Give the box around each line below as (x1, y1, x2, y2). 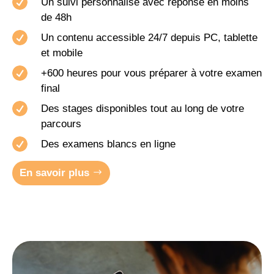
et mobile (41, 47, 83, 59)
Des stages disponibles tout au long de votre (41, 103, 244, 115)
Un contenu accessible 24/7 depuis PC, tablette (41, 32, 257, 44)
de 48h (41, 12, 72, 24)
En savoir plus (19, 167, 89, 179)
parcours (41, 118, 81, 130)
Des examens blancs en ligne (41, 138, 176, 150)
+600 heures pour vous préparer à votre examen (41, 67, 262, 80)
